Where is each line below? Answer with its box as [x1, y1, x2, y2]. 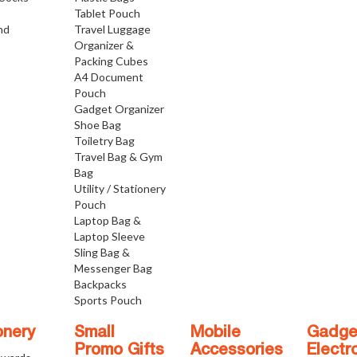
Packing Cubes [73, 54, 148, 68]
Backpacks [73, 277, 127, 291]
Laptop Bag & [73, 214, 141, 227]
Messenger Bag [73, 261, 152, 275]
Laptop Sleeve [73, 229, 145, 243]
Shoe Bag [73, 118, 121, 131]
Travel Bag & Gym [73, 150, 163, 163]
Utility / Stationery [73, 182, 166, 195]
